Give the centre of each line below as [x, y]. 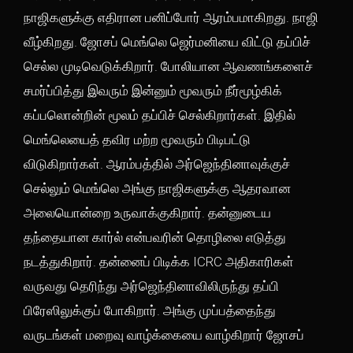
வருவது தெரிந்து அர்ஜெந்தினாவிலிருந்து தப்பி [151, 286]
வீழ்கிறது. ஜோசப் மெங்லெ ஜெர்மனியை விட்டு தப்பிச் [167, 42]
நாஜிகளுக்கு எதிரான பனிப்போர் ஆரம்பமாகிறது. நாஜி [171, 17]
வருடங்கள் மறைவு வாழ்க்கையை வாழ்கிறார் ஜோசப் [164, 335]
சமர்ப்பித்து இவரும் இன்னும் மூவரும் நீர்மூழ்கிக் [153, 91]
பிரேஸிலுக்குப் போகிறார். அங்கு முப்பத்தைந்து [150, 310]
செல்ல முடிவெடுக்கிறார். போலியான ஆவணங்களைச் [168, 66]
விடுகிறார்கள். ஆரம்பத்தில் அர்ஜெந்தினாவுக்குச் [157, 164]
